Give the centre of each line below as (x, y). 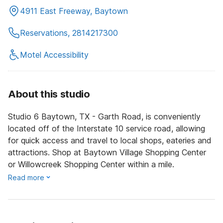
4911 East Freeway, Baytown (74, 11)
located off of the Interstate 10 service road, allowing (107, 129)
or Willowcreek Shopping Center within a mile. (91, 165)
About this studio (49, 94)
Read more (26, 178)
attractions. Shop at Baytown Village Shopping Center (107, 153)
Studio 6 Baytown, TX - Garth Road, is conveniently (104, 117)
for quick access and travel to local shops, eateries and (110, 141)
